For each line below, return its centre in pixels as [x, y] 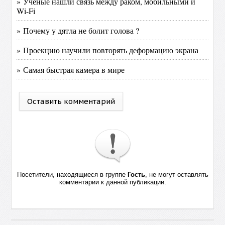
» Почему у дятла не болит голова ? [78, 30]
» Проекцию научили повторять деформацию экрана [108, 50]
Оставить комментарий [71, 101]
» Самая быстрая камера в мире [71, 70]
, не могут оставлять [177, 175]
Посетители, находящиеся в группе [72, 175]
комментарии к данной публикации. [113, 182]
